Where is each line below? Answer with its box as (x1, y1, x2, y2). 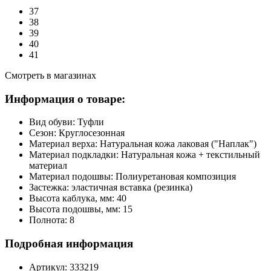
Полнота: (29, 215, 70, 226)
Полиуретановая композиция (116, 171, 236, 182)
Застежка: (29, 182, 71, 193)
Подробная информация (5, 237, 133, 250)
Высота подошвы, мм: (29, 204, 123, 215)
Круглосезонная (59, 128, 125, 139)
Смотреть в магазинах (5, 70, 96, 80)
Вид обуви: (29, 117, 77, 128)
